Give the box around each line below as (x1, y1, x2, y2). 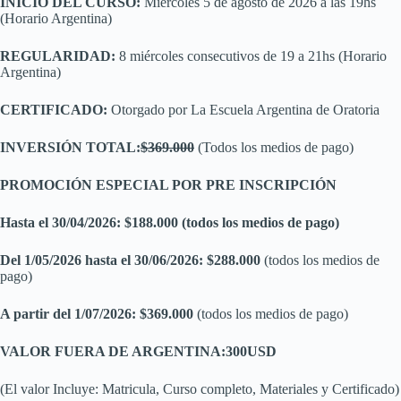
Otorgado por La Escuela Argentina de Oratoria (107, 102, 380, 118)
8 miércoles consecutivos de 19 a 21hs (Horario (115, 48, 387, 64)
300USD (226, 344, 277, 360)
